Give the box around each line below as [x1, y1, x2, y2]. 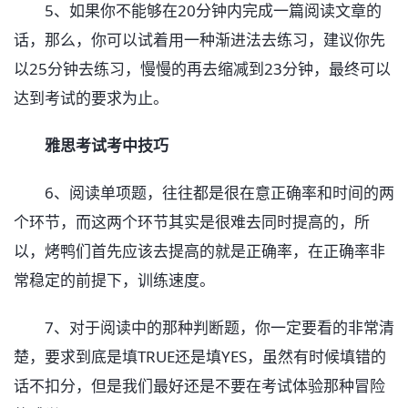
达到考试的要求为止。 [14, 87, 168, 109]
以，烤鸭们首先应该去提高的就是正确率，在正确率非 [14, 240, 385, 262]
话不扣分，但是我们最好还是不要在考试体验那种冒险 [14, 375, 385, 397]
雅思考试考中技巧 [45, 135, 168, 157]
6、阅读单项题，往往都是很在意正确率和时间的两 [14, 182, 394, 204]
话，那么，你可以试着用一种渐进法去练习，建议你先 [14, 29, 385, 51]
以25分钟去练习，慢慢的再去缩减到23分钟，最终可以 [14, 58, 391, 80]
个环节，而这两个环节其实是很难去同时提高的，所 [14, 211, 370, 233]
